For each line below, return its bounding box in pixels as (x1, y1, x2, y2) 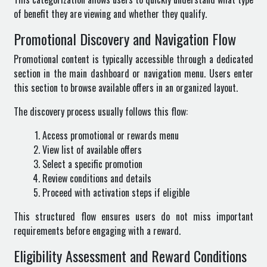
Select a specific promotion (42, 157, 142, 171)
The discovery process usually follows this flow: (14, 104, 188, 119)
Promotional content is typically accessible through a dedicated (14, 52, 253, 66)
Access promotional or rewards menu (42, 128, 179, 142)
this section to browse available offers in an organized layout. (14, 80, 238, 95)
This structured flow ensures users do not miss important (14, 209, 253, 223)
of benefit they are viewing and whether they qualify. (14, 7, 207, 21)
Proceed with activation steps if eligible (42, 185, 190, 200)
